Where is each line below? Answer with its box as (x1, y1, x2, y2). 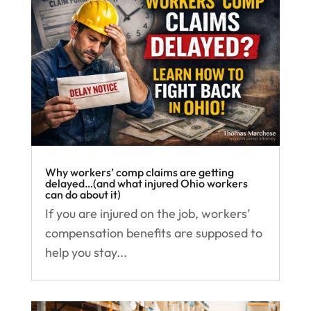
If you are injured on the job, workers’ (44, 205, 250, 222)
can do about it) (44, 187, 121, 202)
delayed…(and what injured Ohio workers (44, 176, 248, 191)
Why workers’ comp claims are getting (44, 165, 234, 180)
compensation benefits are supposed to (44, 225, 262, 242)
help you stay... (44, 244, 127, 261)
